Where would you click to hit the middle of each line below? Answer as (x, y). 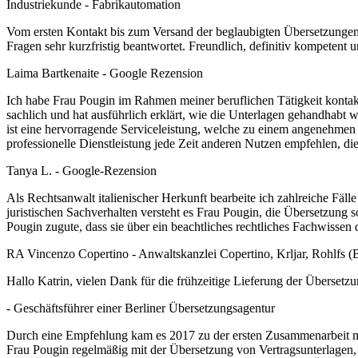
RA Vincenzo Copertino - (72, 254)
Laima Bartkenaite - (58, 74)
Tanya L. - (34, 171)
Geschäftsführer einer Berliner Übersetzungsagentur (144, 308)
